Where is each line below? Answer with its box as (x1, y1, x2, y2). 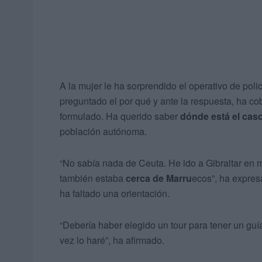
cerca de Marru (126, 171, 192, 185)
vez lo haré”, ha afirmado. (60, 233, 164, 247)
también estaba (60, 171, 126, 185)
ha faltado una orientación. (60, 187, 170, 201)
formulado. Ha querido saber (60, 109, 180, 123)
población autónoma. (60, 125, 147, 139)
